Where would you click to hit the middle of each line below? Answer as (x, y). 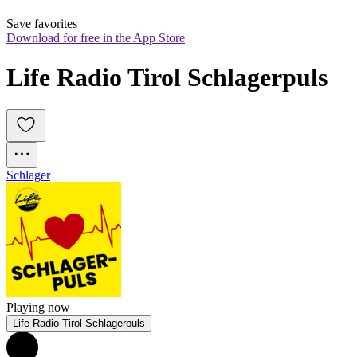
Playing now (38, 308)
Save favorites (42, 24)
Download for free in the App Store (96, 38)
